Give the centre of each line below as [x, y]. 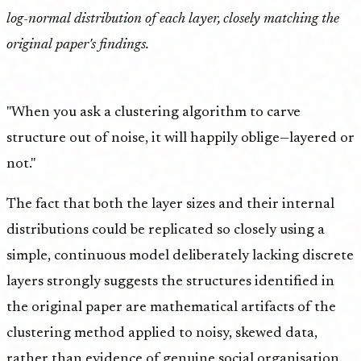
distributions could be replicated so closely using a [166, 230]
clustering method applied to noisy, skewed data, [162, 333]
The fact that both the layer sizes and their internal [170, 204]
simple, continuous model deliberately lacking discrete [180, 256]
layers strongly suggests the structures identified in [170, 282]
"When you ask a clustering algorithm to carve [154, 112]
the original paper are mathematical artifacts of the [171, 307]
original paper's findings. [78, 45]
